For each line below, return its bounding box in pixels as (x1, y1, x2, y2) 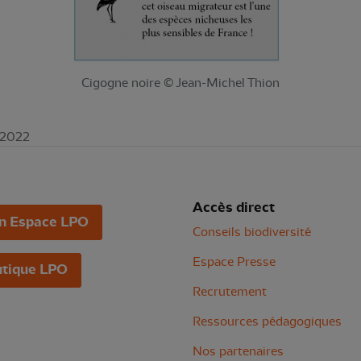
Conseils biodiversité (193, 225, 311, 239)
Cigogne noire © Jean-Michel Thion (81, 76, 280, 90)
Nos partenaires (193, 344, 284, 359)
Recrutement (193, 284, 267, 299)
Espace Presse (193, 255, 276, 269)
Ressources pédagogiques (193, 314, 342, 329)
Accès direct (193, 199, 275, 216)
